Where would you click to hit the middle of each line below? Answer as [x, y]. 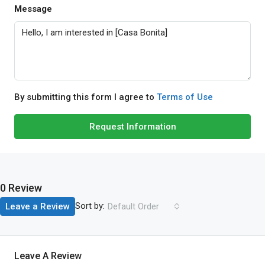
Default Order [133, 206]
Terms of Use [185, 97]
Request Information [132, 126]
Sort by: [90, 206]
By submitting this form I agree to [85, 97]
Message [33, 9]
